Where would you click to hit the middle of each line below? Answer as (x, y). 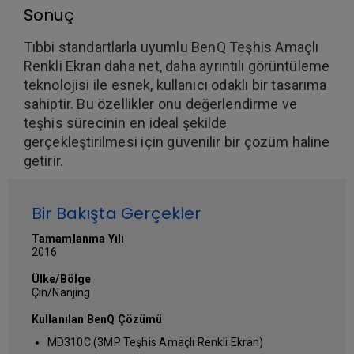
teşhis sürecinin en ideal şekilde (126, 123)
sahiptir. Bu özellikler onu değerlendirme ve (160, 104)
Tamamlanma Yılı (78, 239)
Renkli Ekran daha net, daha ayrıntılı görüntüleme (177, 66)
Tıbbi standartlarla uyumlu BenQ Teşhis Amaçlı (171, 47)
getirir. (43, 161)
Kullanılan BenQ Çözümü (97, 319)
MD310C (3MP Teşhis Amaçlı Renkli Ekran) (156, 342)
